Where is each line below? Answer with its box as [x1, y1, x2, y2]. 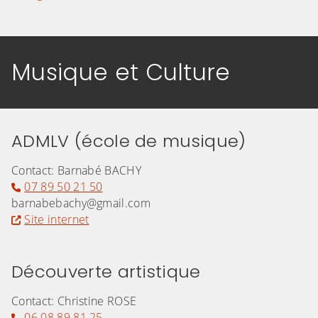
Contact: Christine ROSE [11, 293, 137, 309]
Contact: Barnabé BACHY [11, 163, 142, 179]
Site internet [24, 212, 89, 228]
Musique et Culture [11, 56, 231, 89]
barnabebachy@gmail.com [11, 195, 151, 212]
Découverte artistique [11, 260, 201, 284]
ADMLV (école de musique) [11, 129, 246, 153]
